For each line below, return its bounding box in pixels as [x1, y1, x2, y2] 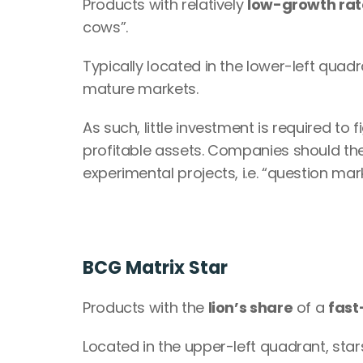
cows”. [83, 16, 128, 37]
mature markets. [83, 78, 199, 99]
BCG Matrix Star [83, 254, 228, 280]
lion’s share [207, 297, 293, 318]
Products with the [83, 297, 208, 318]
